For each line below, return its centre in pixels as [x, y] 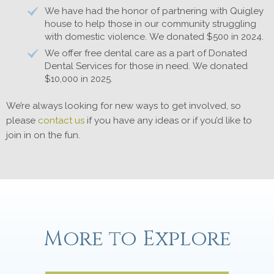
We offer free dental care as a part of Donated [146, 53]
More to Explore [137, 239]
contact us [61, 120]
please [22, 120]
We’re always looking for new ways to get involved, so [124, 106]
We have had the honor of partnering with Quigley [154, 11]
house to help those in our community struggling [150, 24]
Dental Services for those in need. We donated [146, 66]
